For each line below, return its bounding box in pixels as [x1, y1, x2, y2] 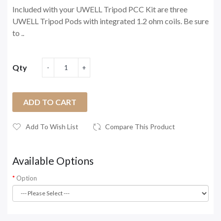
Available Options [12, 154, 94, 167]
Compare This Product [105, 122, 175, 131]
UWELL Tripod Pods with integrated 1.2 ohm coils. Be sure [12, 16, 209, 26]
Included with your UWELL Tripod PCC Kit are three [12, 4, 187, 14]
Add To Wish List [26, 122, 78, 131]
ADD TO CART [23, 97, 76, 107]
